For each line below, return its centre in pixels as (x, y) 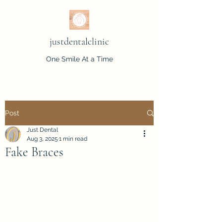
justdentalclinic (79, 42)
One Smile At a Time (79, 59)
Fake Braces (34, 152)
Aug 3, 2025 (42, 139)
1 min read (73, 139)
